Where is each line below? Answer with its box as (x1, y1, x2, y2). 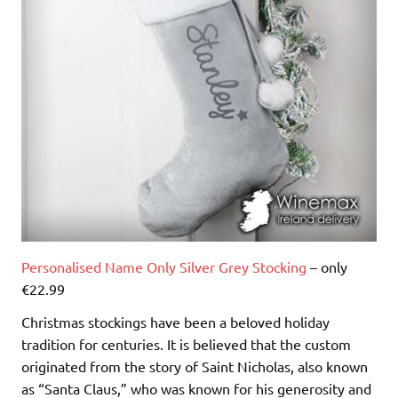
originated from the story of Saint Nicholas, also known (21, 356, 368, 375)
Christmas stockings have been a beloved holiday (21, 312, 330, 330)
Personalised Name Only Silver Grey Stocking (21, 257, 306, 275)
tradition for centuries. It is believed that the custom (21, 334, 351, 353)
